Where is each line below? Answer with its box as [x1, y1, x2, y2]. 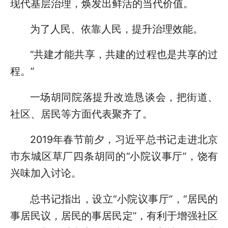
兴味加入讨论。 [10, 167, 81, 180]
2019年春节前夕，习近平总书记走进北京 [30, 133, 218, 146]
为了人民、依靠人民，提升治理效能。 [30, 23, 203, 36]
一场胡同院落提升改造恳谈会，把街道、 [30, 91, 218, 103]
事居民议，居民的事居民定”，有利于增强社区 [10, 209, 218, 222]
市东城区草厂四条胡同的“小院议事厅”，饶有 [10, 150, 218, 163]
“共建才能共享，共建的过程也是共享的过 [30, 48, 218, 61]
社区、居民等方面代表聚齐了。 [10, 107, 153, 120]
